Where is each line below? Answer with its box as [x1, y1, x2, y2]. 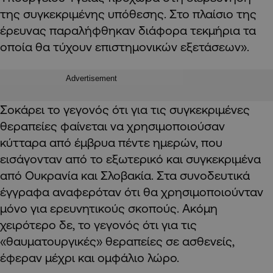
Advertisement [66, 73, 117, 83]
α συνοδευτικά [169, 168, 250, 182]
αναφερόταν [52, 184, 121, 199]
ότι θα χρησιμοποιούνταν [121, 184, 263, 199]
